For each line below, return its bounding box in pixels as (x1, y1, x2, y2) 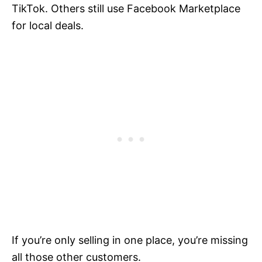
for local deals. (12, 19, 84, 32)
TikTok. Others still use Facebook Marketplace (12, 2, 240, 15)
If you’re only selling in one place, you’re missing (12, 234, 248, 247)
